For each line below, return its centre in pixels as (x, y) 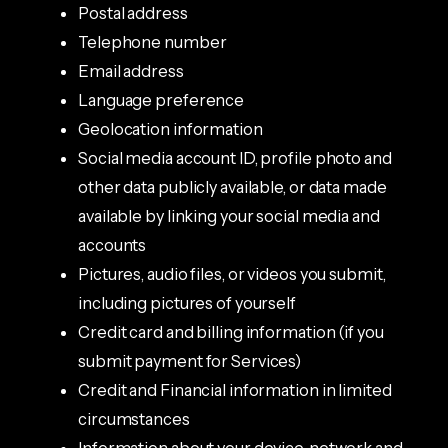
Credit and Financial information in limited (235, 389)
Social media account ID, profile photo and (235, 157)
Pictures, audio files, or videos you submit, (232, 273)
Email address (131, 70)
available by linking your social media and (229, 215)
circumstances (134, 418)
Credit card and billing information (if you (231, 331)
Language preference (161, 99)
